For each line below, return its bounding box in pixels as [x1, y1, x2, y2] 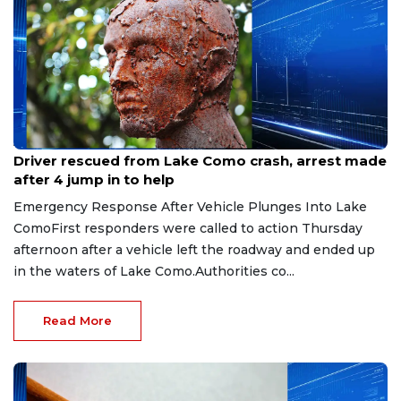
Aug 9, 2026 [13, 137, 74, 149]
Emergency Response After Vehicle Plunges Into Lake [13, 199, 367, 216]
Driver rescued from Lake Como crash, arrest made [13, 152, 387, 170]
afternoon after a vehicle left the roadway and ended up [13, 242, 375, 259]
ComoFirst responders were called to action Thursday [13, 220, 363, 237]
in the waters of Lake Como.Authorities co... [13, 263, 294, 280]
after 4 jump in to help [13, 171, 175, 189]
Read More [43, 313, 112, 328]
